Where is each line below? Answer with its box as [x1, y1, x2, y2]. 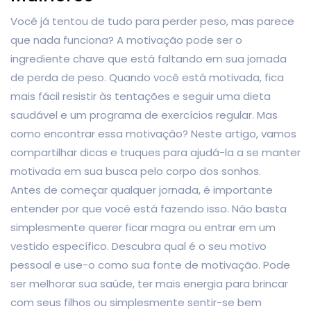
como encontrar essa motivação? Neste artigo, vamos [10, 126, 296, 141]
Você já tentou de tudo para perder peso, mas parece [10, 13, 294, 28]
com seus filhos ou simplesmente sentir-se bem [10, 294, 262, 310]
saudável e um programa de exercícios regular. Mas [10, 107, 278, 122]
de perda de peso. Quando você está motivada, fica [10, 69, 284, 85]
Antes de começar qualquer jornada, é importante [10, 182, 273, 197]
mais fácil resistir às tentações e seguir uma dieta [10, 88, 271, 103]
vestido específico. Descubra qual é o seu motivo [10, 238, 267, 253]
